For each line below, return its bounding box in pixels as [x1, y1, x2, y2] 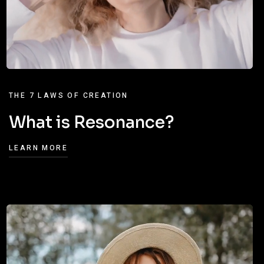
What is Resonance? [9, 112, 174, 133]
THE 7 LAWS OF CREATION [9, 90, 128, 101]
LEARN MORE [9, 143, 68, 153]
